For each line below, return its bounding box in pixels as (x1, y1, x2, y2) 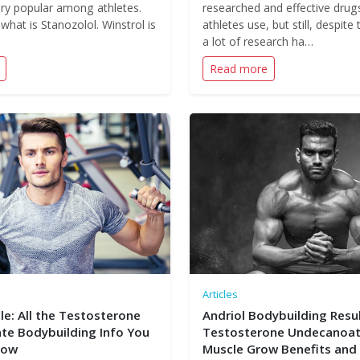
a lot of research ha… (202, 34, 313, 49)
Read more (210, 61, 268, 76)
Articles (202, 287, 238, 301)
